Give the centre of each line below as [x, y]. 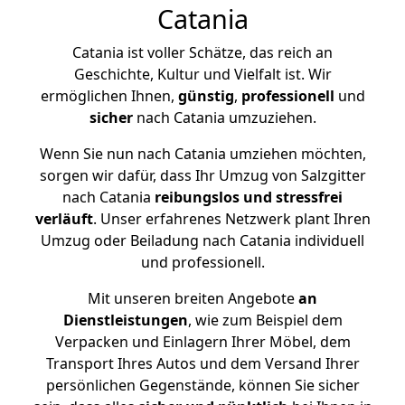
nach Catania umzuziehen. [224, 118]
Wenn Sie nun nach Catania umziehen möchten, [202, 154]
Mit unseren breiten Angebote [191, 298]
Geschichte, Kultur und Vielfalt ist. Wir [202, 74]
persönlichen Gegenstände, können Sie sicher [202, 385]
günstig [206, 96]
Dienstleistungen [125, 320]
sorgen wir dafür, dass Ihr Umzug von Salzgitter [202, 175]
